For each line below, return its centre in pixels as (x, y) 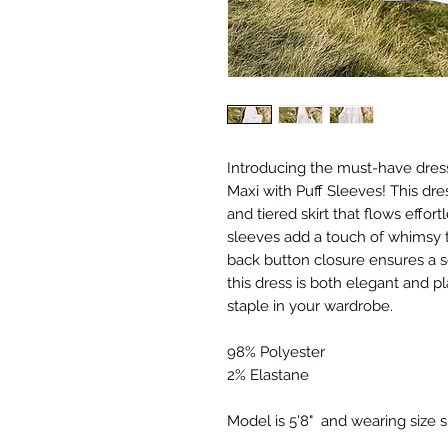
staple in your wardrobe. (310, 306)
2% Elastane (268, 375)
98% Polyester (276, 352)
